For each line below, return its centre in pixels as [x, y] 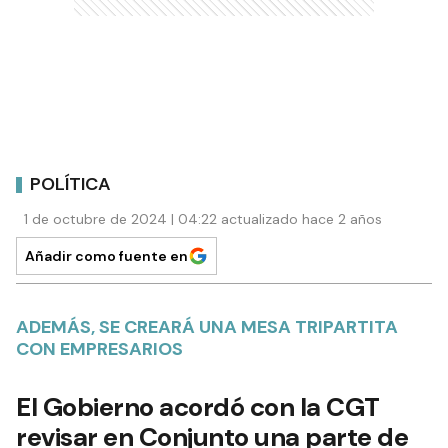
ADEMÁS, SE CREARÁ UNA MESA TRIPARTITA [207, 327]
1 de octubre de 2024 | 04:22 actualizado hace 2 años [203, 219]
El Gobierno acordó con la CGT [198, 407]
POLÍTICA [70, 183]
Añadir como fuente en [106, 256]
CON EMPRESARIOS [99, 349]
